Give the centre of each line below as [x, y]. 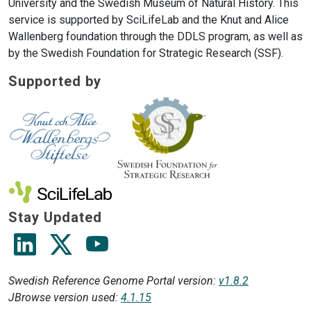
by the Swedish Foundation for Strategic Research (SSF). [146, 53]
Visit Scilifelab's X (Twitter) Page [160, 236]
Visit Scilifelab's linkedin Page [117, 236]
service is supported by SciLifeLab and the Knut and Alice [149, 19]
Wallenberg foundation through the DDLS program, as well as [155, 36]
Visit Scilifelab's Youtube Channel [194, 236]
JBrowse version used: [65, 297]
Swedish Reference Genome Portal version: [114, 281]
